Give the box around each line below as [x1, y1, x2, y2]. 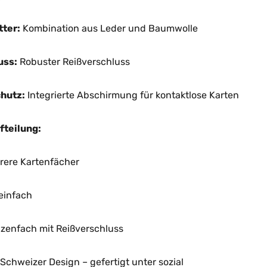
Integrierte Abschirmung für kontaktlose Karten [24, 89, 239, 101]
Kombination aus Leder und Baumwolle [20, 23, 198, 34]
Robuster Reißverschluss [17, 56, 130, 67]
